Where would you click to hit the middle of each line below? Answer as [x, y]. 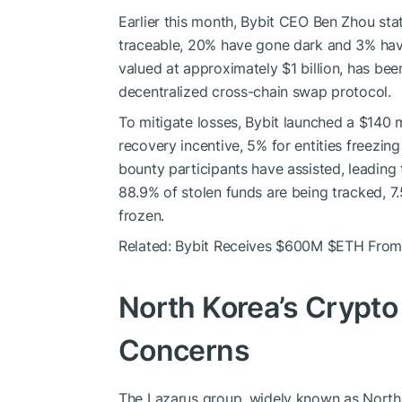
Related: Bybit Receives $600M [223, 246]
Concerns [184, 351]
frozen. [142, 216]
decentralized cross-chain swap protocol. [255, 92]
